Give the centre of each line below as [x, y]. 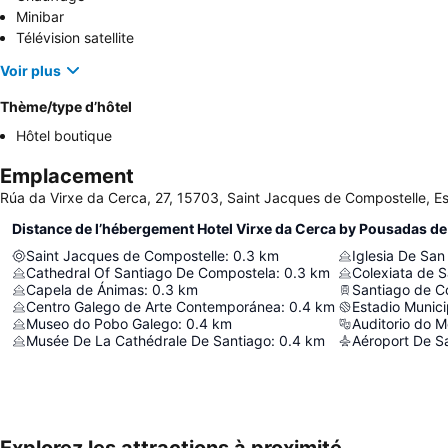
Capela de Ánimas [85, 290]
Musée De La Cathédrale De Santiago [148, 341]
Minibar [40, 17]
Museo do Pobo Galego [102, 324]
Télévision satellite [75, 38]
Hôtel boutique [64, 136]
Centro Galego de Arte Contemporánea [153, 307]
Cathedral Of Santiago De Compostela [151, 273]
